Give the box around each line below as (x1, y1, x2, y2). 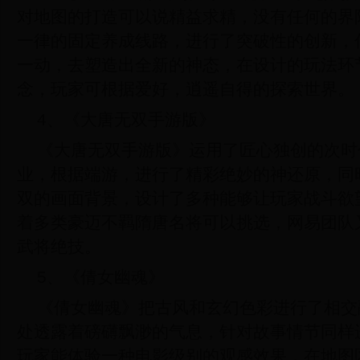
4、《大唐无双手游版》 (37, 109, 215, 129)
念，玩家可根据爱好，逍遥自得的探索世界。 (17, 79, 354, 98)
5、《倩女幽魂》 (37, 267, 165, 286)
